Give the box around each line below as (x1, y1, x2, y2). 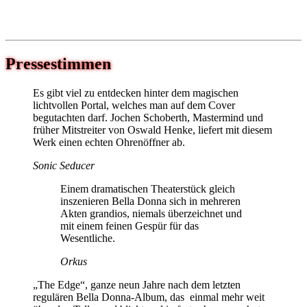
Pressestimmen (5, 54, 111, 73)
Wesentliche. (60, 232, 115, 244)
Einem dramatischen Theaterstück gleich (60, 182, 235, 195)
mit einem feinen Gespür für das (60, 219, 199, 232)
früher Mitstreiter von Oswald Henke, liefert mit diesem (33, 123, 272, 136)
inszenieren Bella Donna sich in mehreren (60, 195, 241, 207)
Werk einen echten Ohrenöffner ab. (33, 136, 188, 148)
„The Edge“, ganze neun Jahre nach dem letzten (33, 278, 241, 291)
